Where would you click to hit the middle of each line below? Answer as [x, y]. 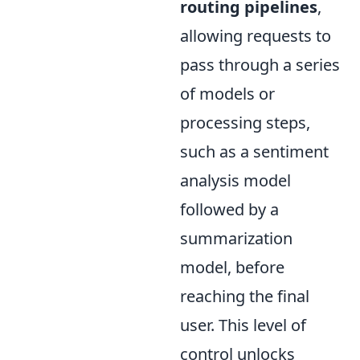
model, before [232, 267]
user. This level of [243, 325]
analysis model [235, 180]
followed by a [229, 209]
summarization [236, 238]
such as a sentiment [254, 151]
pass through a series [260, 64]
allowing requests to [256, 35]
